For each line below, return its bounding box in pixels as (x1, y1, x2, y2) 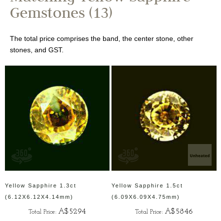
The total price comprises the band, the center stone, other (10, 35, 193, 43)
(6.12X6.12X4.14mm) (4, 193, 74, 200)
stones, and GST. (10, 46, 64, 54)
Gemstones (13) (10, 3, 112, 27)
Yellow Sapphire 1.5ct (111, 182, 183, 188)
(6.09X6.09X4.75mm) (111, 193, 180, 200)
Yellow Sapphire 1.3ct (4, 182, 76, 188)
